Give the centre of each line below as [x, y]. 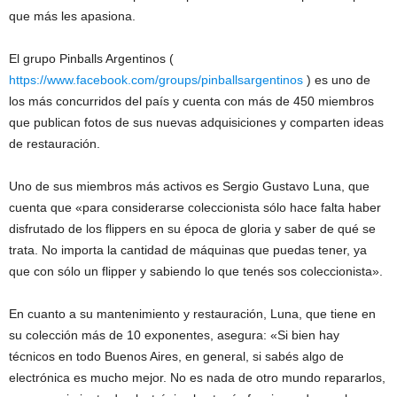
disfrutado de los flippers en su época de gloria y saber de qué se [192, 229]
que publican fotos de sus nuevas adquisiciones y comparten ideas [196, 122]
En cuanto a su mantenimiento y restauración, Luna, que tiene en [192, 314]
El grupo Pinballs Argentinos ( [91, 58]
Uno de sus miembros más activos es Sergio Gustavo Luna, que [189, 186]
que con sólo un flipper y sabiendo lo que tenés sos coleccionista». [196, 271]
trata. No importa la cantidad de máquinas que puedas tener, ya [188, 250]
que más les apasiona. [72, 16]
